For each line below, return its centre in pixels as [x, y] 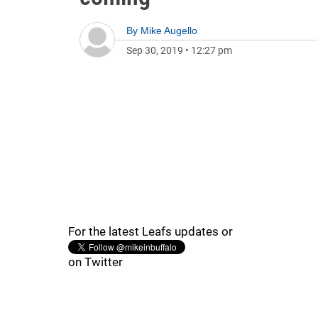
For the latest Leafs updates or [150, 231]
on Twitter [95, 262]
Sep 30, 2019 [155, 50]
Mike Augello [169, 31]
